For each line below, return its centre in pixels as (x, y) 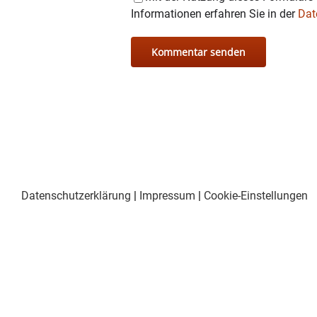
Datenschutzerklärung (76, 196)
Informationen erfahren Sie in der (214, 14)
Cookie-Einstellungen (256, 196)
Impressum (167, 196)
